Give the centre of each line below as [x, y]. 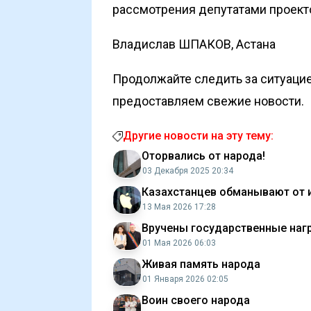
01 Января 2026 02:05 [185, 279]
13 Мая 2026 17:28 [179, 207]
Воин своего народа [196, 300]
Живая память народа [201, 264]
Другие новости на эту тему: [198, 136]
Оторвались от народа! [203, 156]
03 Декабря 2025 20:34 [188, 171]
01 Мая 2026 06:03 [179, 243]
